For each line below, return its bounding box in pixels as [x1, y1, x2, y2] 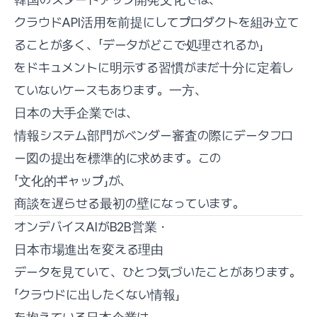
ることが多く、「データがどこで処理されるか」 [14, 37, 263, 52]
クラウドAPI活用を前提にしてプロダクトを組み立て [14, 14, 299, 30]
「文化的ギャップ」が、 [14, 173, 132, 188]
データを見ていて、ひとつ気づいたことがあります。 [14, 264, 302, 279]
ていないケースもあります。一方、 [14, 82, 207, 98]
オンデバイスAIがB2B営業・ [14, 219, 169, 234]
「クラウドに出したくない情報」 [14, 287, 180, 302]
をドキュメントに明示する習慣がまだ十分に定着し [14, 59, 294, 75]
